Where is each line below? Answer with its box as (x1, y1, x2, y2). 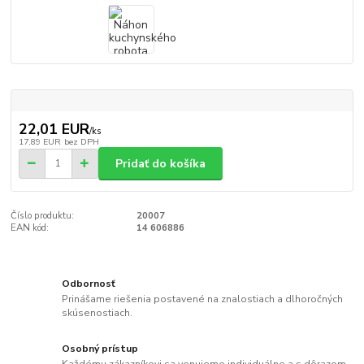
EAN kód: (11, 222, 50, 235)
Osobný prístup (62, 341, 139, 355)
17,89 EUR (18, 136, 61, 149)
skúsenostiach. (62, 306, 133, 320)
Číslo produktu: (11, 210, 75, 223)
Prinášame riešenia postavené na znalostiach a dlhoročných (62, 292, 344, 306)
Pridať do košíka (115, 155, 206, 171)
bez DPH (63, 136, 99, 149)
